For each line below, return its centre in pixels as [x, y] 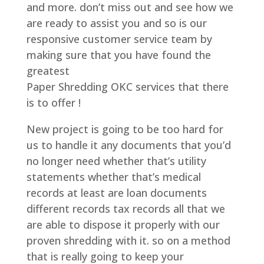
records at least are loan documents [116, 193]
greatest [48, 71]
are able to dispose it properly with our [123, 225]
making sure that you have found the [118, 55]
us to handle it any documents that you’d [128, 145]
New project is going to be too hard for [125, 129]
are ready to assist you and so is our [116, 23]
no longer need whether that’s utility [116, 161]
